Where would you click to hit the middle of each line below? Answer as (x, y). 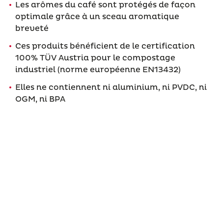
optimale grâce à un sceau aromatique (97, 16)
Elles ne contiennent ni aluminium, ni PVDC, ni (111, 87)
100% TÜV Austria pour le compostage (95, 58)
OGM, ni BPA (40, 99)
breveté (32, 28)
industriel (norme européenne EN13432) (98, 69)
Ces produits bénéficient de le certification (105, 46)
